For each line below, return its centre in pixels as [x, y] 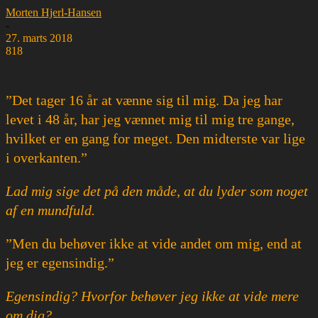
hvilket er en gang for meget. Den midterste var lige [155, 138]
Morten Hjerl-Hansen [54, 12]
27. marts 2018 [39, 38]
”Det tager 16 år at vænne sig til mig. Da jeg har [144, 100]
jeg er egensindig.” [60, 262]
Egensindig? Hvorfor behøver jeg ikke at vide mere [152, 296]
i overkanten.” [46, 157]
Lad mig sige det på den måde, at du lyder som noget [157, 191]
